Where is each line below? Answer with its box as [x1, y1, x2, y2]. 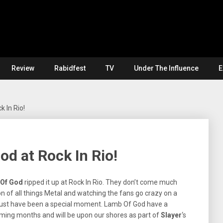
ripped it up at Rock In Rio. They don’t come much [23, 178, 177, 186]
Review [11, 64, 34, 72]
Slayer [161, 211, 182, 219]
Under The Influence [134, 64, 199, 72]
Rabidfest [54, 64, 86, 72]
